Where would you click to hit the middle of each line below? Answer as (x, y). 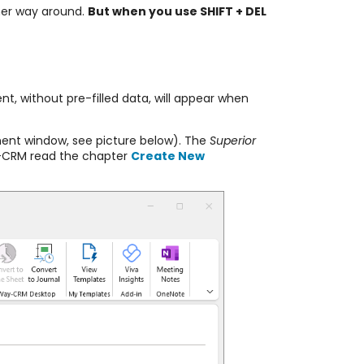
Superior (232, 140)
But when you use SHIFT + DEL (177, 12)
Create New (167, 156)
